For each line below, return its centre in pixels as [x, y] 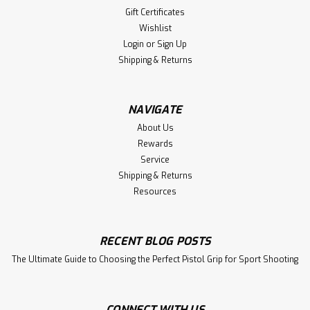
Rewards [155, 144]
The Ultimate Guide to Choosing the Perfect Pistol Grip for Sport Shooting [155, 260]
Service [155, 160]
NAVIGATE [155, 110]
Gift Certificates [155, 13]
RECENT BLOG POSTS [155, 241]
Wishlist [155, 29]
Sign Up [172, 45]
